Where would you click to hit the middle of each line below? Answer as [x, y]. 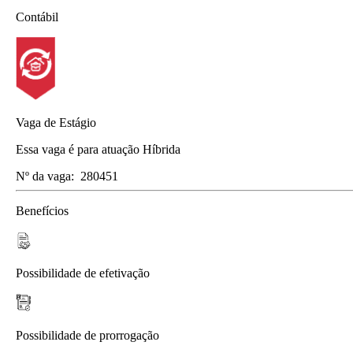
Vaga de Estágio [56, 122]
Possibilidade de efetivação [83, 273]
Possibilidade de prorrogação [87, 335]
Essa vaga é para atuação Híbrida [98, 149]
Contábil [37, 17]
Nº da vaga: [45, 176]
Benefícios [42, 210]
